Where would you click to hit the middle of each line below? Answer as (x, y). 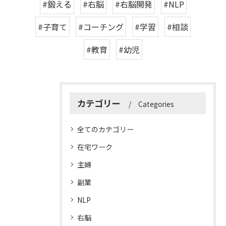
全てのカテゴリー (105, 129)
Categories (156, 104)
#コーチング (101, 27)
